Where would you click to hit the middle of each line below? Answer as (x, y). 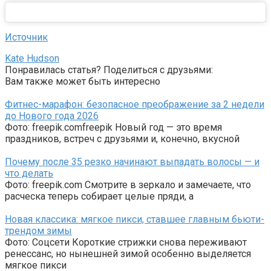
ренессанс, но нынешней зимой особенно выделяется (128, 253)
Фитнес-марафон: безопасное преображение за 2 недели (135, 104)
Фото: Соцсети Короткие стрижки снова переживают (126, 242)
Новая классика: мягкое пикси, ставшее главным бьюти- (135, 219)
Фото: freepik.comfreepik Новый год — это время (113, 127)
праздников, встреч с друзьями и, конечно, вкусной (122, 139)
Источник (26, 37)
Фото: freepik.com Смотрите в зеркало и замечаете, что (128, 184)
